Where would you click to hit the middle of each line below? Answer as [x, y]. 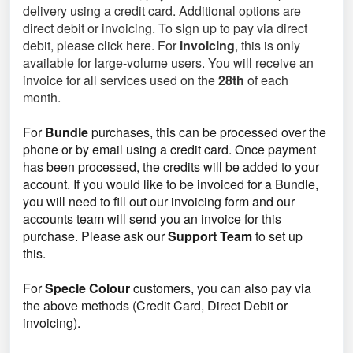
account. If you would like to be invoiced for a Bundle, [171, 184]
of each [266, 80]
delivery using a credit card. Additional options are [162, 11]
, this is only [268, 45]
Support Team [210, 236]
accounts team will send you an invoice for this [152, 219]
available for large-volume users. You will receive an [168, 63]
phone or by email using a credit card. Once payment [169, 149]
